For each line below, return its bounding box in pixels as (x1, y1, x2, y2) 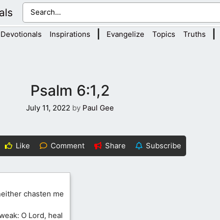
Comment (51, 140, 85, 150)
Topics (152, 29, 175, 39)
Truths (183, 29, 206, 39)
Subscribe (145, 140, 181, 150)
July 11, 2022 (26, 103, 70, 112)
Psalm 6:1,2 (30, 82, 110, 100)
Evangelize (106, 29, 144, 39)
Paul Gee (82, 103, 114, 112)
